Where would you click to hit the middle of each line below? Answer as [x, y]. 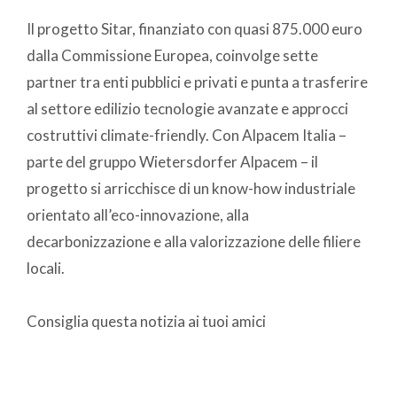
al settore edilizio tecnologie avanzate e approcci [187, 109]
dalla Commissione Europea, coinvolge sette [172, 56]
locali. [47, 269]
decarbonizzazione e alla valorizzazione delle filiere [194, 242]
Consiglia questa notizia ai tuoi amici [146, 322]
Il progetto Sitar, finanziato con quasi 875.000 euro [195, 29]
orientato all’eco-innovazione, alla [138, 215]
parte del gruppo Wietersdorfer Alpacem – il [172, 162]
